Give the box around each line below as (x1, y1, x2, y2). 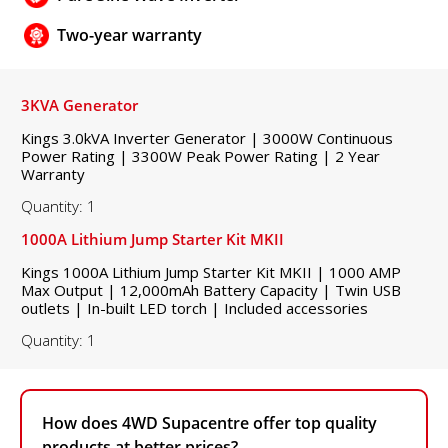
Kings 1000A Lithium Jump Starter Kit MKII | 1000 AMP (21, 261, 401, 282)
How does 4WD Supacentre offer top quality (42, 411, 377, 434)
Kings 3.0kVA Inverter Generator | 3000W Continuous (21, 127, 393, 148)
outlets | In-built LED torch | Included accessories (21, 297, 368, 318)
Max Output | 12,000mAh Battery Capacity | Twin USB (21, 279, 401, 300)
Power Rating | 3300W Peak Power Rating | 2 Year (21, 145, 380, 166)
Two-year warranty (57, 24, 202, 47)
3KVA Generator (21, 94, 138, 115)
